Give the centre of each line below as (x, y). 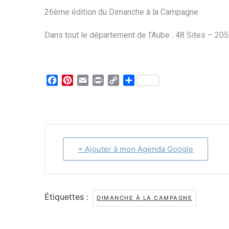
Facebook (77, 80)
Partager (151, 80)
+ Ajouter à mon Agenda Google (135, 149)
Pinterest (90, 80)
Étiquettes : (68, 197)
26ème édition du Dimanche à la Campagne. (122, 12)
